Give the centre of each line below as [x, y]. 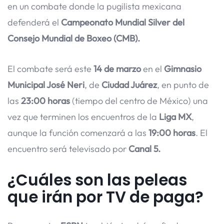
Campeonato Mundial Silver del [123, 22]
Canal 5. [144, 148]
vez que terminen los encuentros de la [83, 116]
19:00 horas [172, 132]
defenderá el [34, 22]
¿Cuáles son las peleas [97, 180]
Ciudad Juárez [129, 84]
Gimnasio [183, 68]
